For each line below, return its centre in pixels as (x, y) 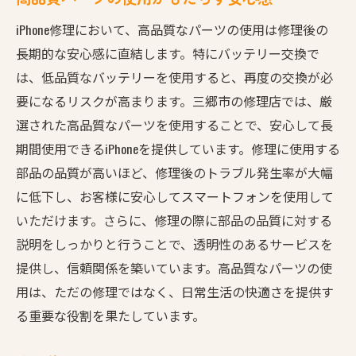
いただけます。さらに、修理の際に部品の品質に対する (174, 220)
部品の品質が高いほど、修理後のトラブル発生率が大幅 (174, 172)
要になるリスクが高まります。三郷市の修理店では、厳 (174, 101)
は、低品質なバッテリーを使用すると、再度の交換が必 (174, 77)
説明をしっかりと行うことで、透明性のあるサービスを (174, 244)
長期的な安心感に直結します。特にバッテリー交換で (168, 53)
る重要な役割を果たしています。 (110, 315)
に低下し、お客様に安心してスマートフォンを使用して (175, 196)
